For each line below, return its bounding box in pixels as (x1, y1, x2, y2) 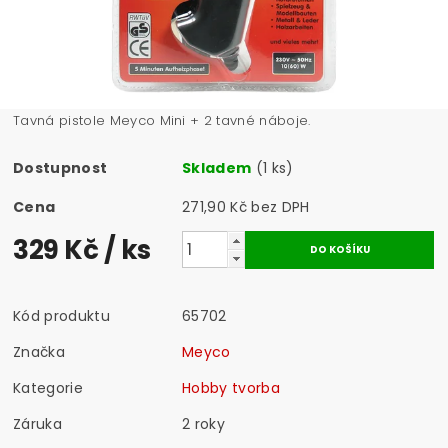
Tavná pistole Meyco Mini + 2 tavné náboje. (13, 110, 311, 130)
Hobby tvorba (182, 377, 280, 398)
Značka (13, 341, 66, 362)
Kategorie (13, 377, 83, 398)
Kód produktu (13, 305, 110, 326)
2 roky (182, 413, 226, 434)
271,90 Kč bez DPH (251, 196, 310, 217)
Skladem (182, 157, 252, 178)
